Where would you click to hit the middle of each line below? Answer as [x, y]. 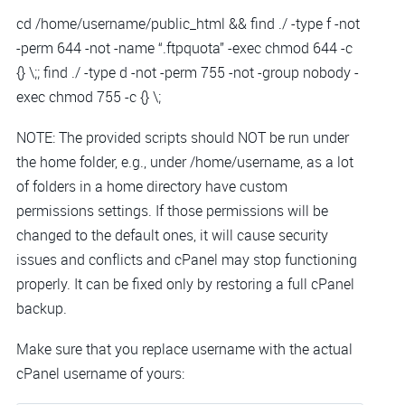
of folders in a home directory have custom [152, 187]
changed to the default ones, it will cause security [172, 235]
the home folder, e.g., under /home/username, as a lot [185, 162]
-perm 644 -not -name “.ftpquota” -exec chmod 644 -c [184, 47]
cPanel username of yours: [100, 374]
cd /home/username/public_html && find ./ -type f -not [188, 23]
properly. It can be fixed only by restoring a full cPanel [185, 284]
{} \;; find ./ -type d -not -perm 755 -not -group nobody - [188, 72]
